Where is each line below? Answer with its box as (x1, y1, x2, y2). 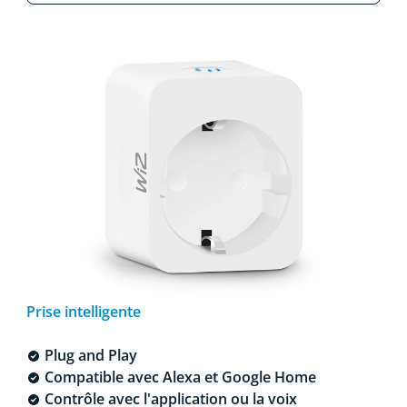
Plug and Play (40, 344, 137, 365)
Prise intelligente (25, 301, 141, 322)
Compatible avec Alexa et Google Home (40, 366, 316, 387)
